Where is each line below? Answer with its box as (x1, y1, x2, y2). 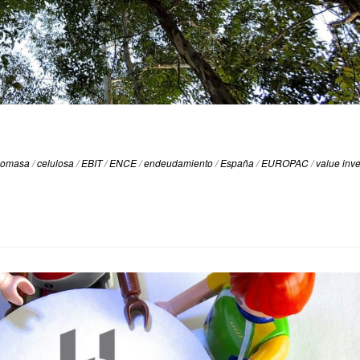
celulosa (37, 155, 76, 170)
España (220, 155, 256, 170)
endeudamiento (144, 155, 215, 170)
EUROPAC (261, 155, 311, 170)
